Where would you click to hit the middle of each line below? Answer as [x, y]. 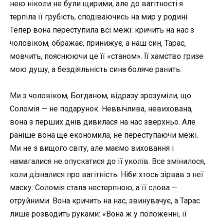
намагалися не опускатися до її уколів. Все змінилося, [108, 162]
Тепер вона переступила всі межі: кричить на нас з [102, 30]
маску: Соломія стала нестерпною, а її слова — [94, 188]
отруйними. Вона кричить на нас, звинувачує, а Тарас [105, 201]
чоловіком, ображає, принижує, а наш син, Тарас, [98, 43]
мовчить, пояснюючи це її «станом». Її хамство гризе [107, 56]
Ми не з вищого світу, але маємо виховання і [92, 148]
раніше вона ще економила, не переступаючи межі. [104, 135]
